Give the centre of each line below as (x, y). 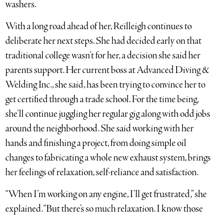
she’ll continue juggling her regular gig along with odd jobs (108, 114)
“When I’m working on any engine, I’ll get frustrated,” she (106, 194)
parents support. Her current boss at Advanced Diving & (108, 70)
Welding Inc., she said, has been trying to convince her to (106, 85)
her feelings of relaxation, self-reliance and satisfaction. (102, 172)
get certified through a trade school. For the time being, (102, 99)
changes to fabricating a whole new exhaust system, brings (108, 158)
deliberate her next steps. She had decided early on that (104, 41)
